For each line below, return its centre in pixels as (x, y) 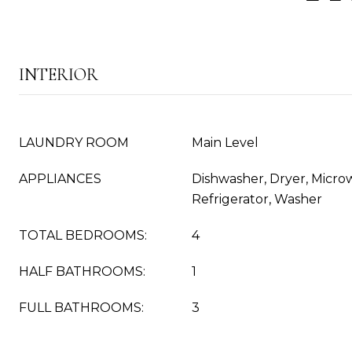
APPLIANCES (60, 179)
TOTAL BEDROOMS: (83, 235)
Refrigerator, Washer (257, 199)
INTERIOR (59, 75)
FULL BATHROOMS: (81, 308)
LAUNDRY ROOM (74, 143)
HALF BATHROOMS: (82, 271)
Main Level (225, 143)
